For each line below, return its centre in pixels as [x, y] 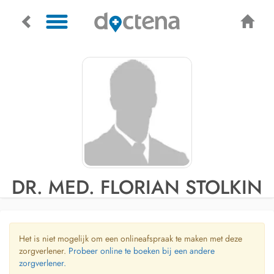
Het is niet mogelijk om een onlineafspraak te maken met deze [131, 239]
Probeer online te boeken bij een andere [142, 251]
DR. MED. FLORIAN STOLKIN [137, 187]
